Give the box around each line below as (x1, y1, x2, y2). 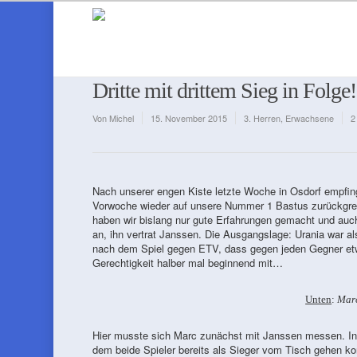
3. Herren (243, 112, 280, 124)
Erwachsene (284, 112, 334, 124)
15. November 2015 (150, 112, 227, 124)
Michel (108, 112, 134, 124)
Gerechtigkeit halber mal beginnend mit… (92, 255, 283, 270)
